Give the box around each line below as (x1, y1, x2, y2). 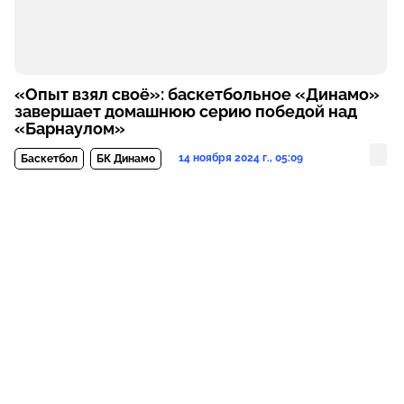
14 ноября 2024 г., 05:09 (178, 151, 303, 164)
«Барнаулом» (14, 118, 125, 138)
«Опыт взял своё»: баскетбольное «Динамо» (14, 84, 380, 104)
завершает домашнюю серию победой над (14, 101, 357, 121)
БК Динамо (96, 151, 155, 165)
